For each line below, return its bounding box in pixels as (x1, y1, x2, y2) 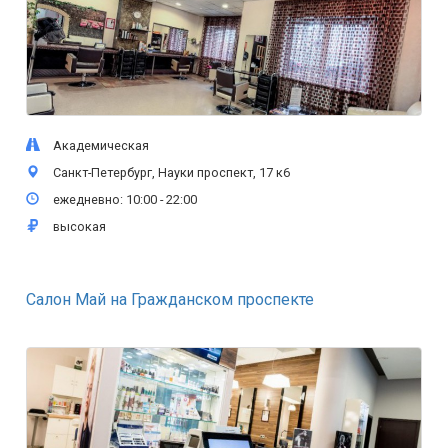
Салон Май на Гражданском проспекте (26, 290, 314, 309)
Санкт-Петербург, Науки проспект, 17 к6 (44, 165, 290, 180)
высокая (44, 219, 106, 234)
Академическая (44, 138, 149, 153)
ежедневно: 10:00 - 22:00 (44, 192, 197, 207)
